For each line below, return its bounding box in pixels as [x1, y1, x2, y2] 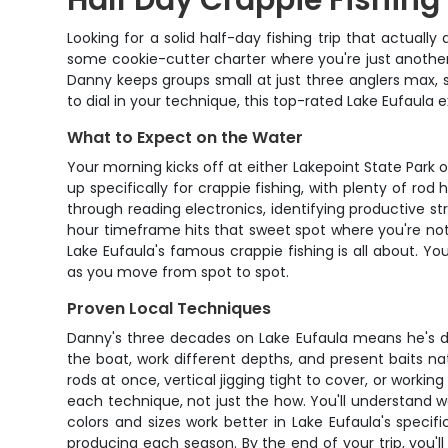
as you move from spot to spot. [67, 262, 290, 282]
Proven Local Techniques [67, 297, 272, 320]
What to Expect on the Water [67, 126, 304, 149]
